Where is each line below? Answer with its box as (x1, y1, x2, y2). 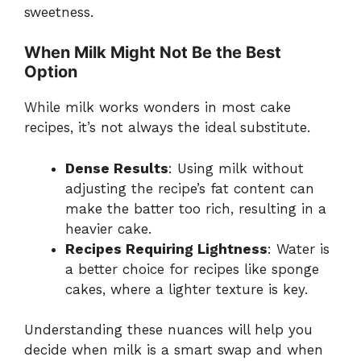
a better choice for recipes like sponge (65, 260, 319, 277)
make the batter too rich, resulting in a (65, 200, 326, 217)
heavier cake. (65, 220, 151, 237)
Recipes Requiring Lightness (65, 240, 268, 257)
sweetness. (24, 3, 93, 20)
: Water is (268, 240, 330, 257)
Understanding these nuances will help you (24, 322, 313, 338)
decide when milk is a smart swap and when (24, 342, 323, 359)
